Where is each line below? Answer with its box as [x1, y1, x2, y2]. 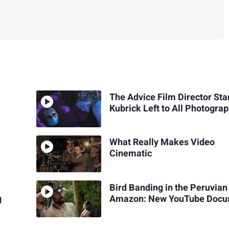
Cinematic [109, 147, 152, 161]
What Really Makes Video [109, 135, 215, 150]
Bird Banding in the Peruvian [109, 180, 228, 195]
